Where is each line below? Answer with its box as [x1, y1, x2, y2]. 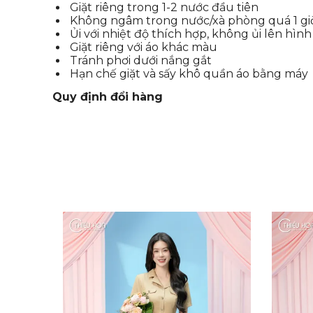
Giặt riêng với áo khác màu [70, 41, 217, 54]
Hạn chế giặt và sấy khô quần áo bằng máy [70, 67, 308, 81]
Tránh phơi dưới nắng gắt [70, 54, 212, 68]
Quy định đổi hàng [52, 90, 163, 104]
